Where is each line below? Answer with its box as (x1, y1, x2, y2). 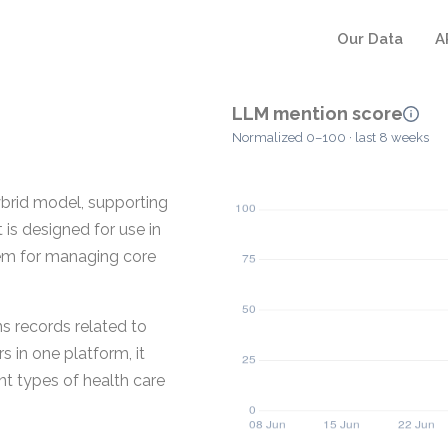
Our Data (337, 30, 403, 48)
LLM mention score (232, 103, 403, 124)
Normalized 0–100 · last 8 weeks (232, 130, 429, 146)
